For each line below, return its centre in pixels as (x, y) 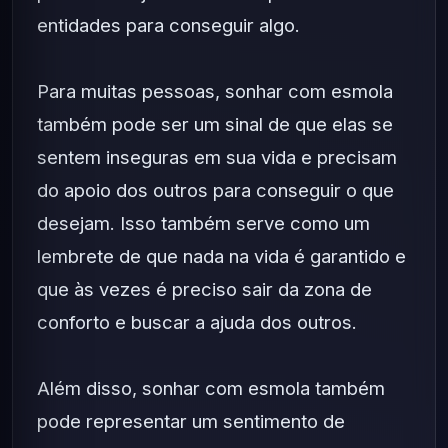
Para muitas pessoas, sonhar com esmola (215, 91)
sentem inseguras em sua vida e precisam (217, 157)
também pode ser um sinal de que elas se (215, 124)
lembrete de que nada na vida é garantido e (221, 256)
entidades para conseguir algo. (168, 25)
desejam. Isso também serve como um (203, 223)
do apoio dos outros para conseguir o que (215, 190)
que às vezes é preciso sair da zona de (204, 289)
